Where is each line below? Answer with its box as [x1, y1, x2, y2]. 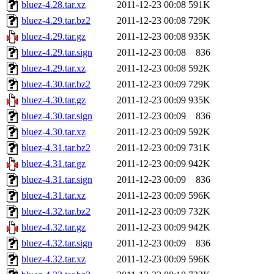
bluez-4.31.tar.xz [21, 190, 86, 201]
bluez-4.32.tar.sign [21, 238, 92, 249]
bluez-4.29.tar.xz [21, 63, 86, 74]
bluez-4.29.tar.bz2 [21, 15, 91, 26]
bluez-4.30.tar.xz [21, 127, 86, 138]
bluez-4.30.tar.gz [21, 95, 86, 106]
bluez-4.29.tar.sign [21, 47, 92, 58]
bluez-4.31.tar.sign [21, 174, 92, 185]
